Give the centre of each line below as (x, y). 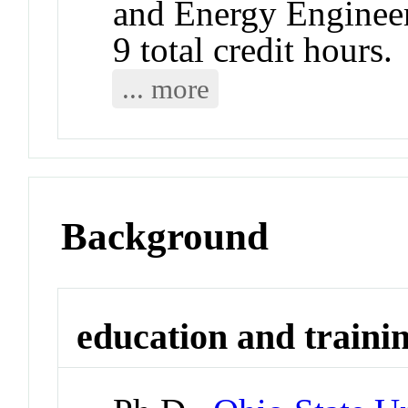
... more (165, 89)
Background (165, 237)
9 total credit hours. (253, 50)
